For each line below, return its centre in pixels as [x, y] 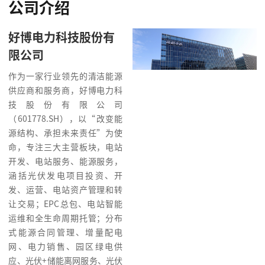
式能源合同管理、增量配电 [66, 232]
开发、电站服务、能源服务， [66, 161]
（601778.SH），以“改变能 [66, 118]
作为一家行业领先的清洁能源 [66, 76]
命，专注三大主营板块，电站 [66, 147]
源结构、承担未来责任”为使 [66, 132]
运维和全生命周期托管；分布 [66, 218]
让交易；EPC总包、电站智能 [66, 203]
